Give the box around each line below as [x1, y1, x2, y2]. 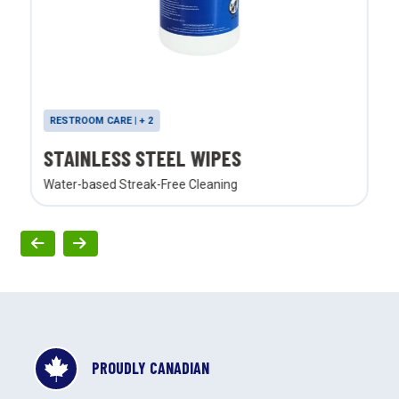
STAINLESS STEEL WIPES [43, 144, 241, 172]
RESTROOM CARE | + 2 [49, 114, 153, 126]
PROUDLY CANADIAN [92, 358, 210, 379]
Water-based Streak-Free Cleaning [43, 177, 238, 192]
